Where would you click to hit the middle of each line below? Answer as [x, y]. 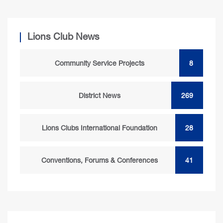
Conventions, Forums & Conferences [100, 160]
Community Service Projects [100, 63]
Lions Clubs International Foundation [100, 128]
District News [100, 95]
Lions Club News [63, 36]
